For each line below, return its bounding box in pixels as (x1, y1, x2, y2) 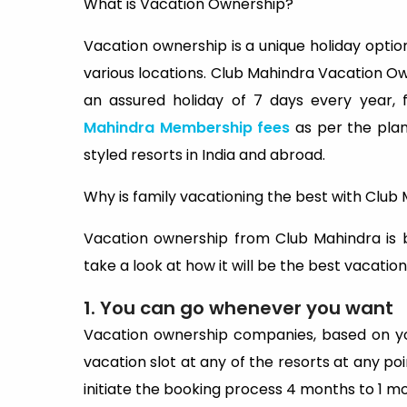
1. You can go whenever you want (84, 295, 393, 321)
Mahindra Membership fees (84, 117, 295, 138)
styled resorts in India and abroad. (84, 144, 325, 165)
